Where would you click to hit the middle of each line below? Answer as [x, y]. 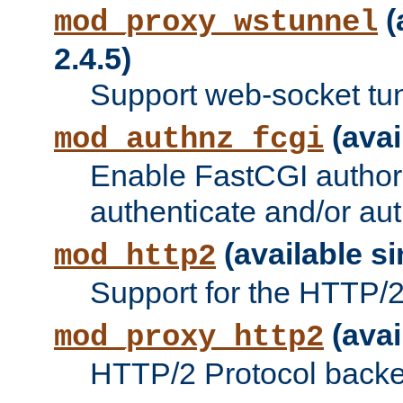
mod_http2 [135, 257]
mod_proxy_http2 [189, 338]
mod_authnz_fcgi [189, 140]
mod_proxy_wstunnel [216, 23]
